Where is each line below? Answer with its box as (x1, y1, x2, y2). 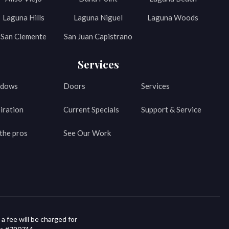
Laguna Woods (147, 13, 198, 22)
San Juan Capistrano (64, 32, 132, 41)
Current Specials (63, 105, 120, 114)
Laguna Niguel (74, 13, 123, 22)
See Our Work (63, 128, 111, 138)
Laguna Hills (3, 13, 44, 22)
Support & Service (141, 105, 201, 114)
